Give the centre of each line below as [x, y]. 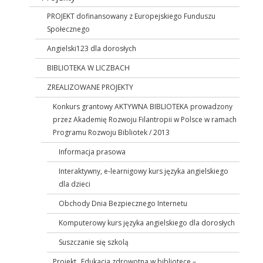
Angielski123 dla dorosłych [92, 49]
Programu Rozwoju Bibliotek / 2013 [111, 133]
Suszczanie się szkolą [94, 242]
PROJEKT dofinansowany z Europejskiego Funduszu [131, 16]
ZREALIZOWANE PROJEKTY [90, 87]
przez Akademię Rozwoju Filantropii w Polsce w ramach [145, 120]
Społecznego [68, 29]
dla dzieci [75, 184]
